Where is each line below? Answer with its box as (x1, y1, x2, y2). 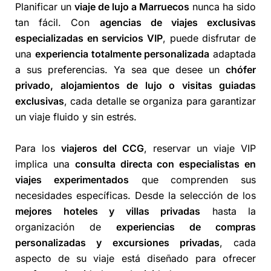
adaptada (209, 48, 256, 60)
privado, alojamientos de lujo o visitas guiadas (15, 79, 256, 92)
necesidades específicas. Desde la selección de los (15, 189, 256, 202)
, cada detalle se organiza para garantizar (64, 95, 256, 108)
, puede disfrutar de (163, 32, 256, 45)
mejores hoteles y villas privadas (15, 205, 200, 218)
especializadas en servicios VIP (15, 32, 163, 45)
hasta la (200, 205, 256, 218)
